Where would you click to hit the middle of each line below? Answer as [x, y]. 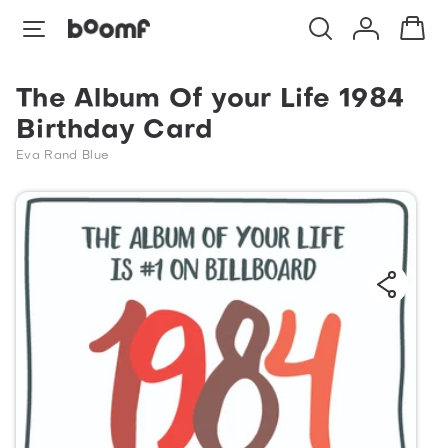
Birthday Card [114, 131]
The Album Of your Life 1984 [210, 100]
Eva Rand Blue [63, 156]
